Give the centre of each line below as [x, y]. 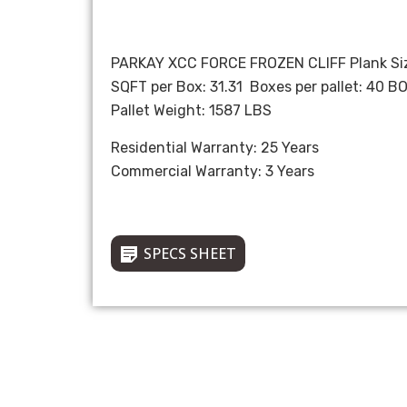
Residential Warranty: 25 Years [215, 147]
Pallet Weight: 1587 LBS [191, 111]
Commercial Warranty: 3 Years [213, 171]
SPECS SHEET [190, 254]
